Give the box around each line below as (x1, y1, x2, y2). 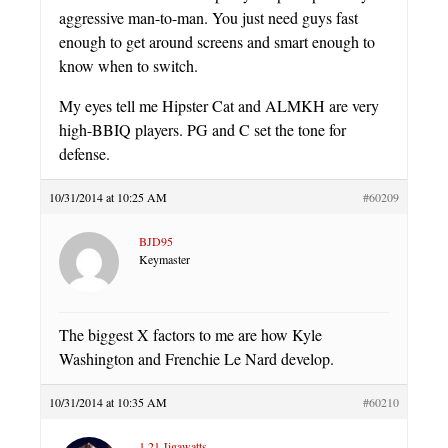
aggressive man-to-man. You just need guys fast (59, 6, 358, 28)
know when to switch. (59, 54, 198, 76)
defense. (59, 142, 110, 164)
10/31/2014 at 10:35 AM (49, 393, 167, 410)
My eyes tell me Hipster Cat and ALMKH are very (59, 94, 379, 116)
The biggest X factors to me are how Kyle (59, 323, 322, 345)
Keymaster (139, 250, 190, 267)
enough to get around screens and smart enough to (59, 30, 375, 52)
